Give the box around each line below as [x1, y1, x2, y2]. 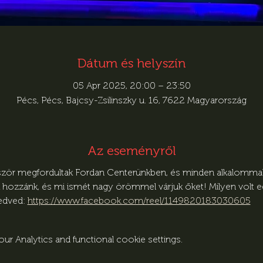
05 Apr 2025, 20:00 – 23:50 [72, 79, 191, 91]
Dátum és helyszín [77, 55, 186, 71]
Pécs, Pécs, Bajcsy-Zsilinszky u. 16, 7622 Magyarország [16, 94, 247, 106]
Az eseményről [87, 142, 176, 159]
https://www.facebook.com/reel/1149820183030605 [27, 194, 251, 206]
